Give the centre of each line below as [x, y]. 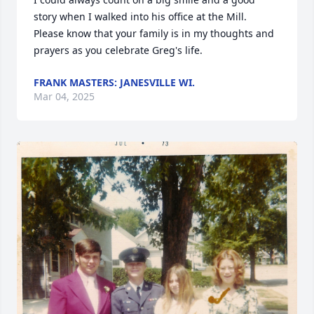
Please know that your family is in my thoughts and [154, 33]
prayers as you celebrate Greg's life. [118, 50]
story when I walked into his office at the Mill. [140, 16]
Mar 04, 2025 [64, 96]
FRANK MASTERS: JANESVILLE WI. [114, 82]
